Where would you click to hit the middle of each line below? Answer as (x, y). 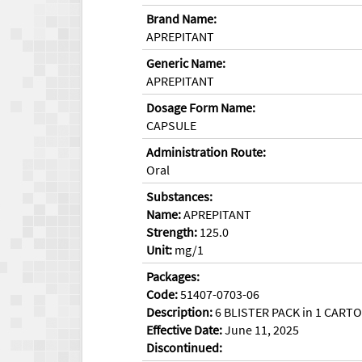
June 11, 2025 (261, 329)
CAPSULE (171, 125)
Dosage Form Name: (201, 107)
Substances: (179, 196)
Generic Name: (186, 63)
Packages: (173, 276)
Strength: (172, 232)
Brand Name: (181, 18)
